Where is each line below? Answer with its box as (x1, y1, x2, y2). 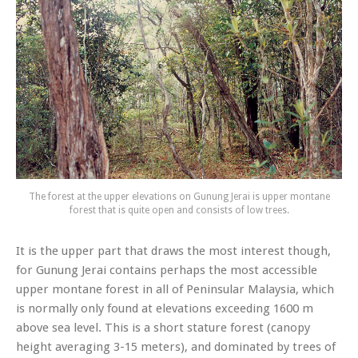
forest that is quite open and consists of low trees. (69, 205, 289, 217)
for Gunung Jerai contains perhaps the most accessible (16, 263, 317, 278)
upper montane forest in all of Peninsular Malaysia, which (16, 282, 334, 297)
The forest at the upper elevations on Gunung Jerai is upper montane (28, 191, 330, 203)
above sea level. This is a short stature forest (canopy (16, 320, 310, 336)
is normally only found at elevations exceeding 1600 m (16, 301, 313, 316)
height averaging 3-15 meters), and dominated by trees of (16, 340, 336, 355)
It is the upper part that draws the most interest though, (16, 244, 331, 259)
